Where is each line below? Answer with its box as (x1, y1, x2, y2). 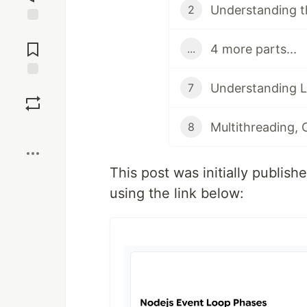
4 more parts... (210, 41, 297, 56)
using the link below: (110, 185, 244, 201)
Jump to (14, 26, 51, 38)
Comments (9, 38, 57, 50)
